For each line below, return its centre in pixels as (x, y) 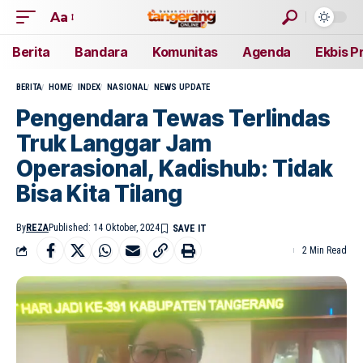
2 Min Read (325, 250)
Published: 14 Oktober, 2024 (104, 228)
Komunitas (185, 52)
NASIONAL (127, 87)
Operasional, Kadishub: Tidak (175, 169)
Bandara (101, 52)
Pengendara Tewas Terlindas (173, 118)
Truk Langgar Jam (114, 143)
